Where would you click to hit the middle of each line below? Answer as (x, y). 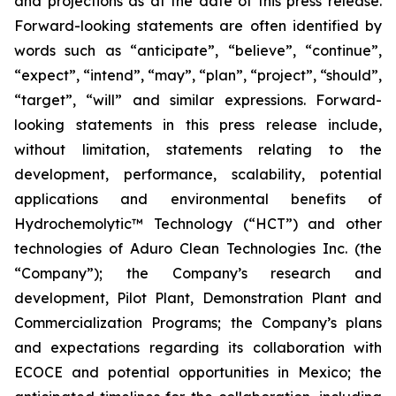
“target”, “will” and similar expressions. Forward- (198, 100)
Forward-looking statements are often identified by (198, 26)
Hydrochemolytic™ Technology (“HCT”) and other (198, 224)
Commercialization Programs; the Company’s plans (198, 323)
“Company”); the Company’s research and (198, 273)
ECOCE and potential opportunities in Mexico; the (198, 372)
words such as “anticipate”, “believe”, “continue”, (198, 50)
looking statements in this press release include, (198, 125)
